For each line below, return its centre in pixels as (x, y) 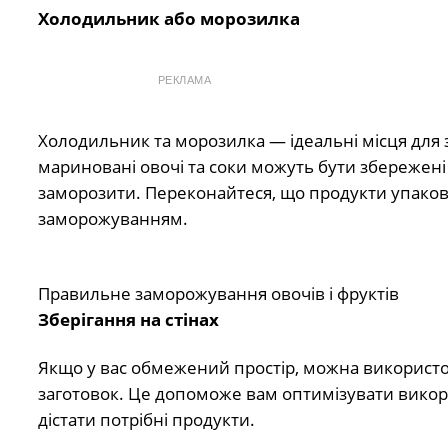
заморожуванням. (112, 219)
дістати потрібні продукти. (146, 420)
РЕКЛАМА (184, 80)
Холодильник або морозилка (168, 19)
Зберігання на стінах (128, 319)
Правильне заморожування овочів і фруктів (218, 293)
